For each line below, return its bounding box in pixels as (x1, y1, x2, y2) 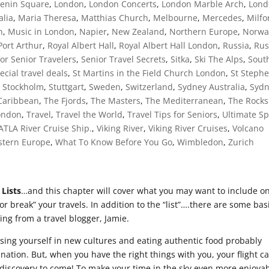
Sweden (89, 80, 121, 92)
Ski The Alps (195, 53, 244, 65)
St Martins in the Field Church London (73, 67, 226, 79)
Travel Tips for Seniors (127, 108, 218, 120)
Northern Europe (169, 25, 238, 37)
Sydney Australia (178, 80, 246, 92)
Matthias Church (81, 11, 149, 23)
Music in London (8, 25, 75, 37)
